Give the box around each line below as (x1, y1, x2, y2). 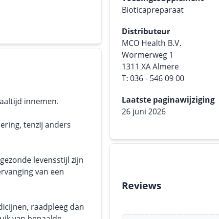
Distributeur (122, 26, 170, 37)
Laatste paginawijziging (122, 94, 215, 105)
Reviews (122, 179, 161, 192)
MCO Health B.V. (122, 38, 181, 48)
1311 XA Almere (122, 61, 179, 72)
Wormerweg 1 (122, 49, 174, 60)
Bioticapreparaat (122, 4, 184, 15)
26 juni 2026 (122, 106, 166, 117)
